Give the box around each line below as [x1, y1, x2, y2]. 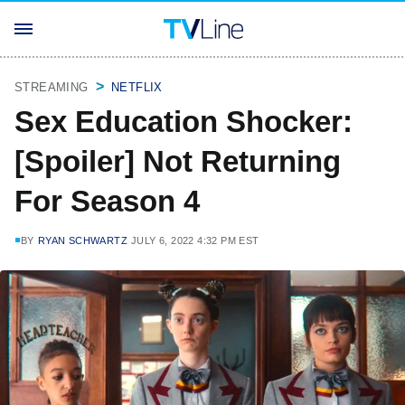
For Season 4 [14, 184, 200, 218]
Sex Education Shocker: [14, 105, 353, 138]
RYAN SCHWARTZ [37, 235, 128, 246]
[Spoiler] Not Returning [14, 145, 341, 178]
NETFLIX [111, 80, 163, 94]
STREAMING [14, 80, 89, 94]
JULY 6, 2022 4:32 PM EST [131, 235, 259, 246]
